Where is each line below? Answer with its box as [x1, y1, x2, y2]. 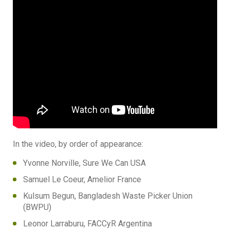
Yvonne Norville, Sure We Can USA [23, 158, 146, 168]
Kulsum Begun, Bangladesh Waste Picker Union [23, 190, 193, 201]
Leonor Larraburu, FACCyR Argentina [23, 218, 152, 228]
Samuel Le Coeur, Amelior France [23, 174, 141, 184]
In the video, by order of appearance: [13, 139, 143, 149]
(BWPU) [23, 202, 51, 212]
